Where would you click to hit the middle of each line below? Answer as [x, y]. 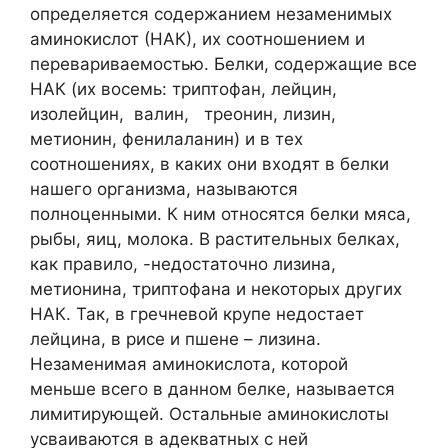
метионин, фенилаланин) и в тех [166, 138]
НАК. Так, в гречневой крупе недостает [197, 313]
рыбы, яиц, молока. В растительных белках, [215, 238]
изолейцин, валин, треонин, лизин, [183, 113]
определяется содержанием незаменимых [211, 13]
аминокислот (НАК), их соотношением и [197, 38]
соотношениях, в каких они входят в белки [209, 163]
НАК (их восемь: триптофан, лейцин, [183, 88]
